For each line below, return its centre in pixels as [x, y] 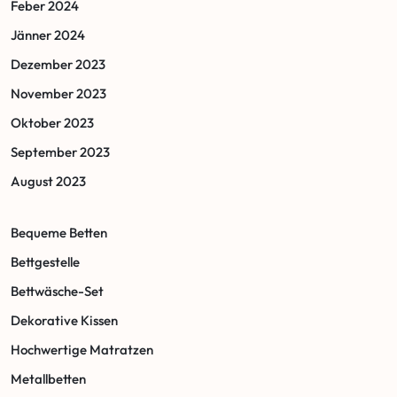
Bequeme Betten [59, 232]
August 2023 [48, 181]
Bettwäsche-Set [57, 291]
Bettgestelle [45, 261]
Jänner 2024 [48, 35]
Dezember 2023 [58, 64]
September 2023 [60, 152]
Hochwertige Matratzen [82, 349]
